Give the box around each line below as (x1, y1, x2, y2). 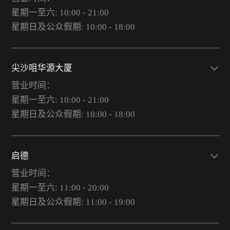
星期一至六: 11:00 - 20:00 (11, 182, 109, 193)
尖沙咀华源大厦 (11, 63, 72, 73)
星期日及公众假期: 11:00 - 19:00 (11, 197, 135, 207)
